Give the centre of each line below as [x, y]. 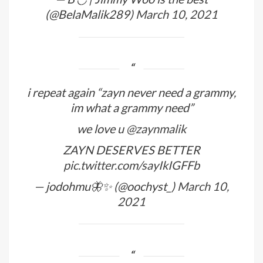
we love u [102, 128]
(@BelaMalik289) [90, 14]
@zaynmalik [156, 128]
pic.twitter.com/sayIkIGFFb [131, 165]
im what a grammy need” [131, 107]
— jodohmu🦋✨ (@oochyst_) [106, 186]
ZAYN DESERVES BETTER [131, 149]
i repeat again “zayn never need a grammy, [131, 92]
